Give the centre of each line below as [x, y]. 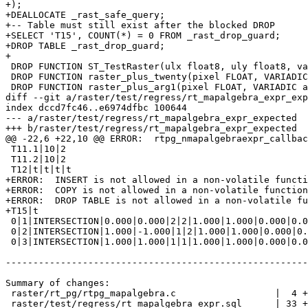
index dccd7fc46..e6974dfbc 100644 [96, 108]
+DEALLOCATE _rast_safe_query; [85, 15]
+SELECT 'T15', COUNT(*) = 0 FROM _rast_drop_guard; [143, 36]
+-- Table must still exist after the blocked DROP [140, 25]
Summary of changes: [58, 283]
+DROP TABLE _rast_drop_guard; [85, 46]
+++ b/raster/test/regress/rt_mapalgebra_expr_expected [151, 129]
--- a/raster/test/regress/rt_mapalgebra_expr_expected [151, 118]
